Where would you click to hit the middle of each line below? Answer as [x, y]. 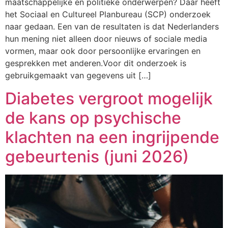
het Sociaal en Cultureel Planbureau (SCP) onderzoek [108, 15]
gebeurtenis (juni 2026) [97, 156]
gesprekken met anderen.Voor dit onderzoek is [96, 63]
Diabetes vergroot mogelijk [109, 98]
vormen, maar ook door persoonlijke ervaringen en [103, 51]
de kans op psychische [93, 118]
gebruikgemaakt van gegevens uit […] [78, 76]
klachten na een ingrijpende [112, 137]
